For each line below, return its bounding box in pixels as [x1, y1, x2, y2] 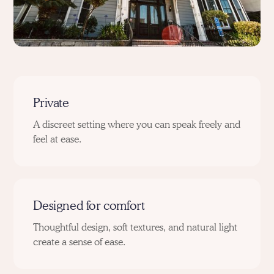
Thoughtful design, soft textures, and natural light [33, 221, 238, 233]
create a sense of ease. [33, 235, 126, 248]
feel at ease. [33, 133, 82, 145]
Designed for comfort [33, 198, 145, 213]
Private [33, 95, 69, 110]
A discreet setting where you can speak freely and [33, 118, 241, 130]
